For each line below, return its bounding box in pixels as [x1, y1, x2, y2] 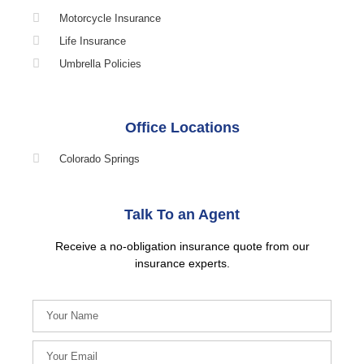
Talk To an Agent [124, 206, 240, 223]
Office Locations [124, 119, 240, 136]
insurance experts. [134, 256, 230, 270]
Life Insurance [58, 34, 126, 47]
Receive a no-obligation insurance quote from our [54, 239, 310, 253]
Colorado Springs [58, 152, 140, 165]
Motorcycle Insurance [58, 11, 161, 24]
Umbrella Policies [58, 57, 141, 70]
